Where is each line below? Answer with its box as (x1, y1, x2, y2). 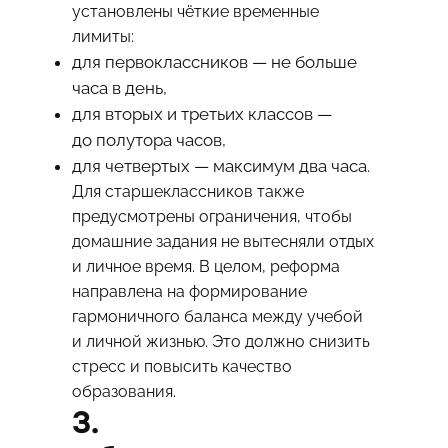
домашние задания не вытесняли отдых (71, 232, 374, 252)
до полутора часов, (71, 130, 226, 151)
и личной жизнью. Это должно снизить (71, 332, 370, 352)
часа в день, (71, 78, 167, 99)
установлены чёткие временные (71, 2, 319, 22)
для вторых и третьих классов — (71, 104, 332, 125)
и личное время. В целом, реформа (71, 257, 340, 277)
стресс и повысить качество (71, 357, 292, 377)
